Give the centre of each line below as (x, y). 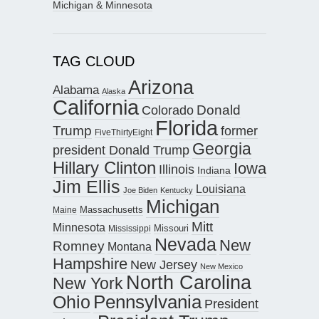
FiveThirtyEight (124, 132)
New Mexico (221, 266)
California (96, 107)
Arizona (161, 87)
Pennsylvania (147, 302)
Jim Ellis (87, 187)
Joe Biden (140, 190)
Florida (187, 127)
